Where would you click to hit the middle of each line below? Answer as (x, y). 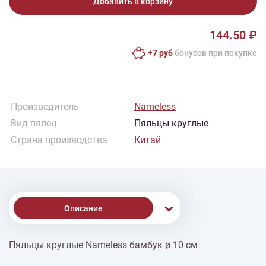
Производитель (45, 107)
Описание (83, 208)
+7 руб (160, 53)
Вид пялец (34, 123)
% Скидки (95, 250)
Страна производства (59, 140)
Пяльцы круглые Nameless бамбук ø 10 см (103, 245)
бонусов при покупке (215, 53)
